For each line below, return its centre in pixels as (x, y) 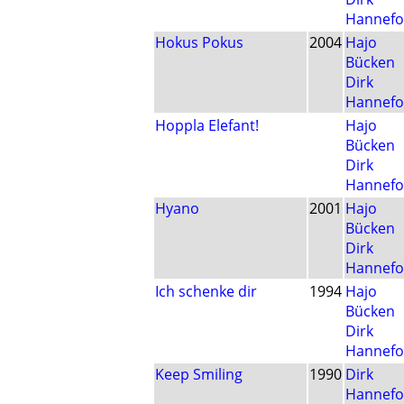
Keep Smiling (199, 375)
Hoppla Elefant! (207, 126)
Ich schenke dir (206, 292)
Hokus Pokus (199, 43)
